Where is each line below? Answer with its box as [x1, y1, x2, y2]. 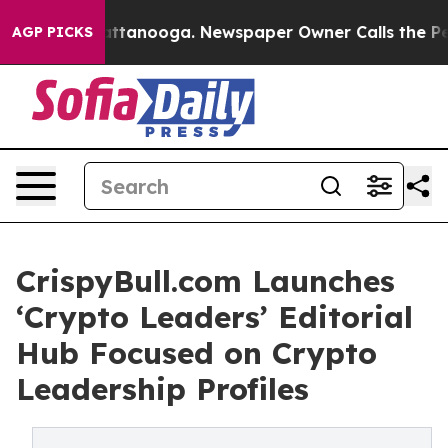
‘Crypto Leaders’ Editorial [16, 298, 413, 336]
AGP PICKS [12, 23, 93, 41]
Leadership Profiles [16, 370, 309, 408]
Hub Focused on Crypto [16, 334, 377, 372]
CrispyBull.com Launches [16, 262, 395, 300]
